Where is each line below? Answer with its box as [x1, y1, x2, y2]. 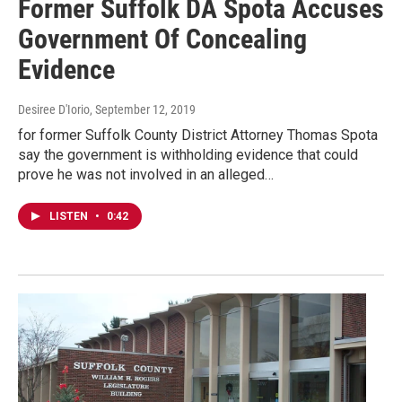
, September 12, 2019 [90, 101, 196, 117]
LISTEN [49, 209, 91, 223]
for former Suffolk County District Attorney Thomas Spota [18, 126, 378, 144]
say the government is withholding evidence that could [18, 145, 358, 163]
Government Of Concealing [18, 22, 307, 55]
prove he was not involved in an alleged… [18, 165, 274, 183]
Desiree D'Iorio [18, 101, 90, 117]
